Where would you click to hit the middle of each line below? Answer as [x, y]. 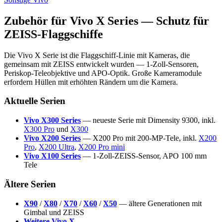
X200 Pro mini [102, 147]
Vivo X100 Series [52, 156]
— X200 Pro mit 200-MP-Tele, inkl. [140, 138]
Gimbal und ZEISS [54, 212]
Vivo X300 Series [52, 120]
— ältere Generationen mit [159, 203]
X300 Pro [39, 129]
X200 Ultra [56, 147]
